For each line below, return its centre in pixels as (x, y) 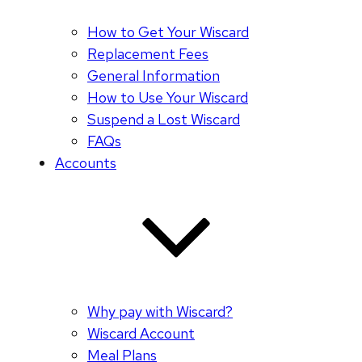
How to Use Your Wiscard (168, 98)
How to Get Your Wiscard (168, 32)
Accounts (86, 163)
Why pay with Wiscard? (160, 312)
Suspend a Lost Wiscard (164, 120)
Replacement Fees (148, 54)
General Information (154, 76)
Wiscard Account (141, 334)
